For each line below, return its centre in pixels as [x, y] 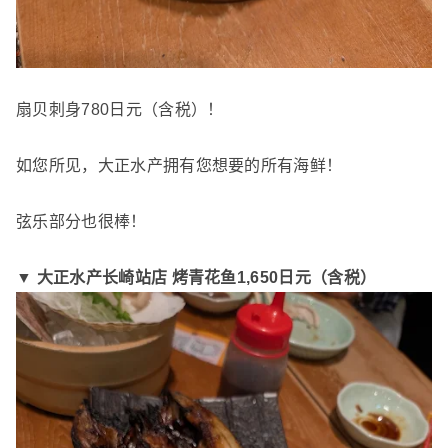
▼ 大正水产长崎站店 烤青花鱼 [126, 278]
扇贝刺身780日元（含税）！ [120, 110]
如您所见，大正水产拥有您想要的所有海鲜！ [179, 166]
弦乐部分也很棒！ [81, 222]
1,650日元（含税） [306, 278]
